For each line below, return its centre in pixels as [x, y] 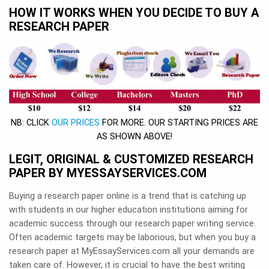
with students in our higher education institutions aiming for [128, 210]
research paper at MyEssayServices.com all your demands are [132, 252]
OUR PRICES [76, 123]
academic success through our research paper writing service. [132, 224]
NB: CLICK [31, 123]
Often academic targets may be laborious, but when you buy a [132, 238]
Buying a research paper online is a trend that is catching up [128, 196]
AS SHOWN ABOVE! [134, 137]
